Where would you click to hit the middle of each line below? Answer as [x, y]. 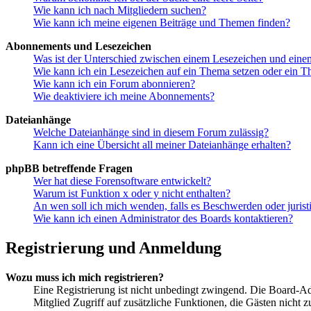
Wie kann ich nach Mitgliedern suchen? [120, 10]
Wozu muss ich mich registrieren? [85, 278]
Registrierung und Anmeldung [114, 248]
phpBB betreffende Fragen [69, 169]
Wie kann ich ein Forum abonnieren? [114, 84]
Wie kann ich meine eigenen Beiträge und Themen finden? [162, 23]
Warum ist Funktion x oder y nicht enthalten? [132, 194]
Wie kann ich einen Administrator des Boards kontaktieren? [163, 219]
